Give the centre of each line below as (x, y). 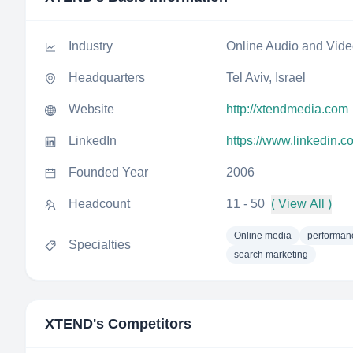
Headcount (99, 204)
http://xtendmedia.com (287, 109)
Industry (91, 46)
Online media (263, 236)
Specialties (100, 245)
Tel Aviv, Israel (266, 78)
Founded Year (108, 172)
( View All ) (301, 204)
